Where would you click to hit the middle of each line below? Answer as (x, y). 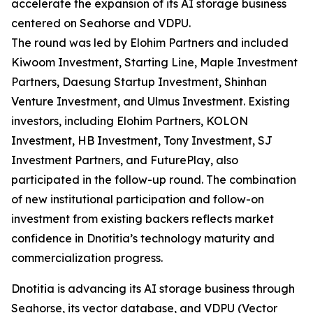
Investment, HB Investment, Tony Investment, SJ (142, 140)
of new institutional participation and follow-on (138, 199)
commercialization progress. (87, 258)
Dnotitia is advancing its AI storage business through (153, 289)
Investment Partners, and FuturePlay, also (125, 160)
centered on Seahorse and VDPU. (101, 23)
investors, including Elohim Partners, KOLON (130, 121)
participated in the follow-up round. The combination (154, 180)
